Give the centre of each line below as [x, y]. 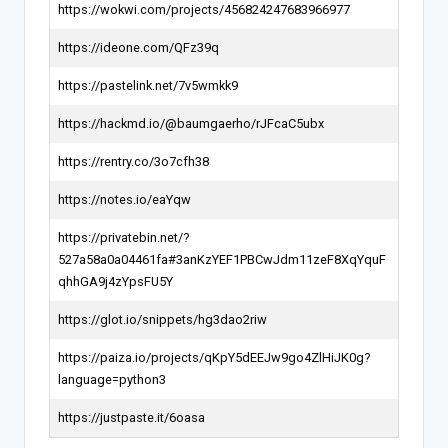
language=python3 [112, 379]
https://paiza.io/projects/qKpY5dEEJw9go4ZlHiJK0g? [214, 357]
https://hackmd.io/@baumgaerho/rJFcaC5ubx [191, 123]
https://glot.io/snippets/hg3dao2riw [162, 319]
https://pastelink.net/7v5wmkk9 [148, 85]
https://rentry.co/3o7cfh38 [133, 161]
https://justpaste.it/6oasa [131, 417]
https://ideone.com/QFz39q [138, 47]
